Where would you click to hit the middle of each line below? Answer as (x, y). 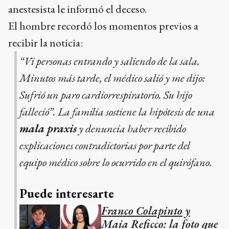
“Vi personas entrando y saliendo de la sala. (109, 61)
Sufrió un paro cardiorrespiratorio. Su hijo (106, 95)
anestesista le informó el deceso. (77, 9)
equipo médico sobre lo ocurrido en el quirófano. (116, 162)
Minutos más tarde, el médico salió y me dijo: (112, 78)
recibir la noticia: (45, 42)
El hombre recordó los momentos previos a (103, 26)
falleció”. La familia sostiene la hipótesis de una (117, 111)
